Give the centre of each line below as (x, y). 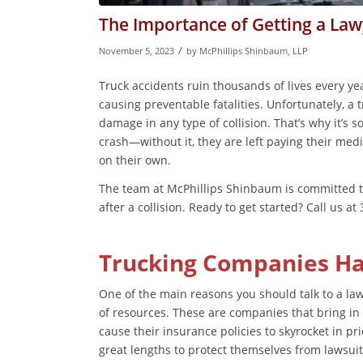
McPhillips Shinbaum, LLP (254, 51)
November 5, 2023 (137, 51)
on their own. (135, 160)
